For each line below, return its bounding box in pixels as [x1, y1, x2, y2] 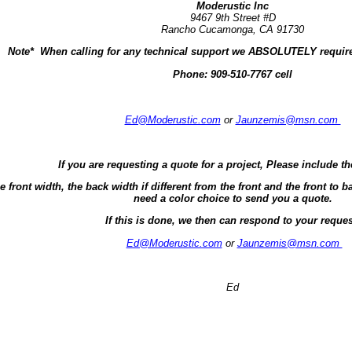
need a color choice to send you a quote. [133, 192, 332, 204]
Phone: [173, 68, 207, 80]
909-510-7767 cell [211, 68, 292, 80]
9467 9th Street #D [189, 11, 276, 24]
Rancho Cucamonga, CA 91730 [161, 23, 304, 35]
